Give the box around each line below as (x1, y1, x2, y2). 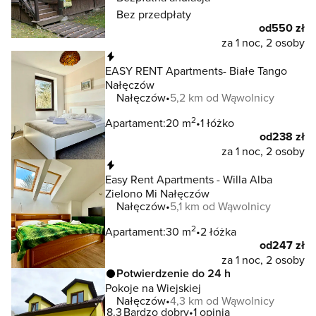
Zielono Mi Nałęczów (105, 186, 209, 201)
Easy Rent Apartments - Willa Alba (105, 171, 272, 187)
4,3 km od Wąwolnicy (170, 293, 274, 308)
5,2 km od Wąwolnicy (170, 90, 274, 105)
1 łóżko (200, 115, 234, 130)
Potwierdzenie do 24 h (116, 265, 231, 281)
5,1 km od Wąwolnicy (170, 198, 271, 214)
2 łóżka (200, 224, 236, 239)
